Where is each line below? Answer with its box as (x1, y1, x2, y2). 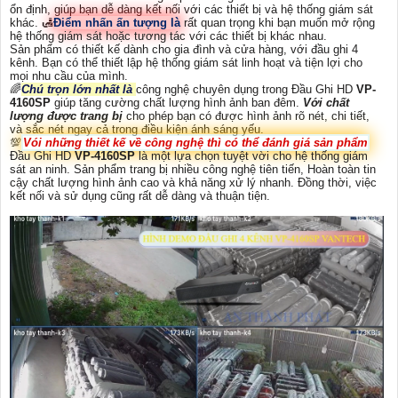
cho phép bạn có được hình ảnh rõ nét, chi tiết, (123, 109, 370, 123)
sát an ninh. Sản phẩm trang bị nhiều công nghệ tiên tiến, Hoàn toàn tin (10, 163, 376, 177)
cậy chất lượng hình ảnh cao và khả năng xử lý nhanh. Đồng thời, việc (10, 176, 377, 190)
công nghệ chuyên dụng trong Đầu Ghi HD (136, 83, 356, 97)
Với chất (303, 96, 349, 110)
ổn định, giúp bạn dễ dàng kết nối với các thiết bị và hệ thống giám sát (10, 3, 373, 17)
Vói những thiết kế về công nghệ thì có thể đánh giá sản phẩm (23, 136, 368, 150)
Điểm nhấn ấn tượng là (53, 16, 180, 30)
